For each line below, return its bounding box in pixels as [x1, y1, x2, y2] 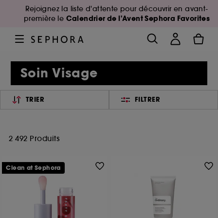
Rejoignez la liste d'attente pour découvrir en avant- [25, 4, 208, 13]
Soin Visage [20, 65, 98, 82]
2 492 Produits [9, 134, 59, 143]
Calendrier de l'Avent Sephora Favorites [66, 14, 210, 23]
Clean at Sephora [6, 164, 61, 172]
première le [23, 14, 66, 23]
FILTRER [134, 95, 161, 104]
